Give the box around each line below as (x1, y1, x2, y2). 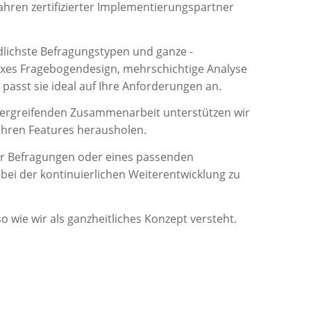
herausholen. (76, 122, 149, 138)
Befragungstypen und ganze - (40, 43, 193, 59)
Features (28, 122, 77, 138)
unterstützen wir (160, 105, 250, 121)
